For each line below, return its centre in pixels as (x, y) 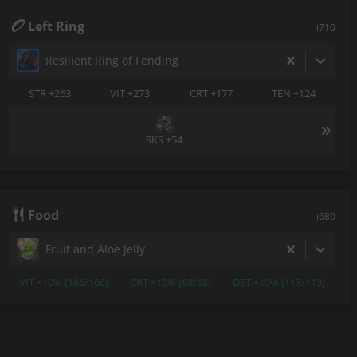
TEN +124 (294, 93)
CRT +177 (211, 93)
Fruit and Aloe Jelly (95, 249)
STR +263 (49, 93)
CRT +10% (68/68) (170, 282)
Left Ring (56, 26)
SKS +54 (165, 139)
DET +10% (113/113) (279, 282)
